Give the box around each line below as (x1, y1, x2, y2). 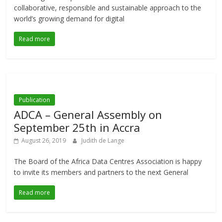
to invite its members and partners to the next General (14, 167, 189, 177)
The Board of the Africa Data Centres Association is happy (14, 157, 202, 166)
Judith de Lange (81, 136, 125, 145)
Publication (19, 96, 51, 105)
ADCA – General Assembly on (14, 107, 163, 122)
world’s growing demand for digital (14, 14, 125, 24)
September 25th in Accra (14, 120, 141, 135)
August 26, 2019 (21, 136, 66, 145)
